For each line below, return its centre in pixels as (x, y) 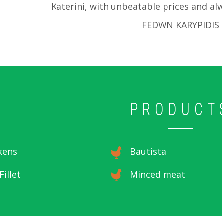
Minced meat (157, 174)
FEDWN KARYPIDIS (180, 25)
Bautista (147, 151)
